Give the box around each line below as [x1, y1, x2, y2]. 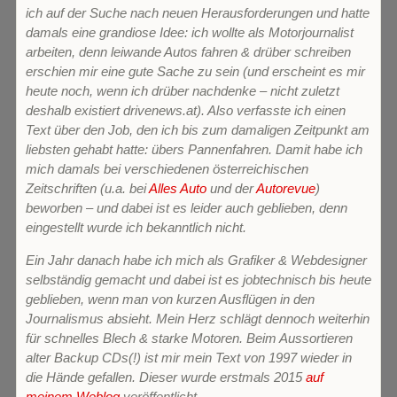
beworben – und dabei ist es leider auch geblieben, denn [26, 200, 347, 215]
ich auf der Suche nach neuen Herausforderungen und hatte [26, 5, 370, 20]
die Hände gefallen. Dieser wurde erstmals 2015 [26, 370, 306, 385]
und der [206, 181, 256, 196]
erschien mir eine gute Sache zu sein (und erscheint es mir [26, 64, 365, 79]
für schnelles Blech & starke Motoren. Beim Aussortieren [26, 331, 353, 346]
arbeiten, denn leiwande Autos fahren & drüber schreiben [26, 44, 351, 59]
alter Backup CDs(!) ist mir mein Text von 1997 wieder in [26, 350, 352, 365]
